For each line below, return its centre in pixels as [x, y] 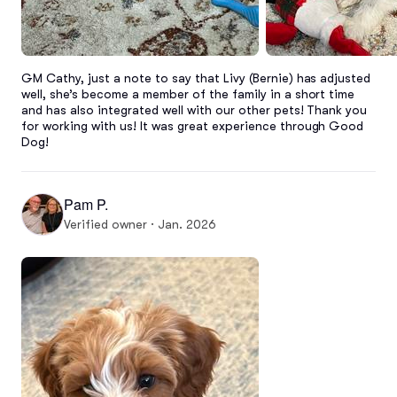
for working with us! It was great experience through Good [193, 125]
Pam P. [86, 205]
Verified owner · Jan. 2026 [140, 225]
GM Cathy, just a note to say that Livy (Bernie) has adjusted [196, 78]
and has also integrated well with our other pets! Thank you [195, 109]
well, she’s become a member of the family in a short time [188, 93]
